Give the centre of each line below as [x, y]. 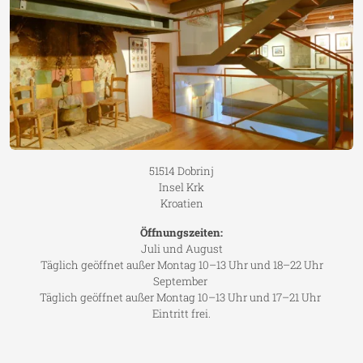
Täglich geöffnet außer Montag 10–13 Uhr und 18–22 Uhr [181, 265]
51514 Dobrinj [181, 171]
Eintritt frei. [181, 313]
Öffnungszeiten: [181, 232]
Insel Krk [181, 187]
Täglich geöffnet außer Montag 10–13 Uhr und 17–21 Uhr [181, 297]
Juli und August [181, 248]
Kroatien [181, 203]
